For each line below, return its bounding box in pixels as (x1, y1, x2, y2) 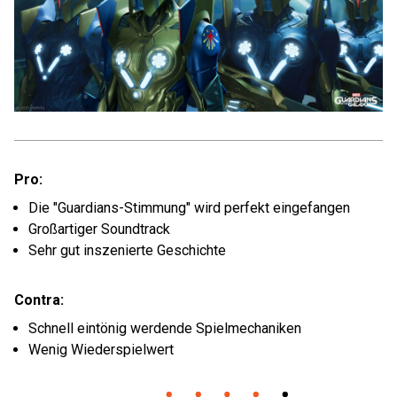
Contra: (14, 292, 64, 308)
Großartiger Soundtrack (28, 221, 170, 237)
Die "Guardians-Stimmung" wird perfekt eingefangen (28, 199, 350, 216)
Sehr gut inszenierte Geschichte (28, 242, 226, 259)
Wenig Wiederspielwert (28, 341, 174, 358)
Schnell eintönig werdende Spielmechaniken (28, 320, 301, 337)
